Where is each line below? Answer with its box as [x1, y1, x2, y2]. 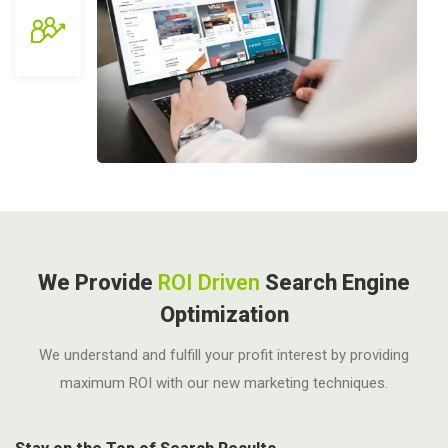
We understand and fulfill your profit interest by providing [39, 346, 409, 365]
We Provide [38, 269, 158, 295]
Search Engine [260, 269, 410, 295]
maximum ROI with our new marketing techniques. [60, 374, 388, 393]
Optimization [159, 301, 289, 327]
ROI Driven [158, 269, 260, 295]
